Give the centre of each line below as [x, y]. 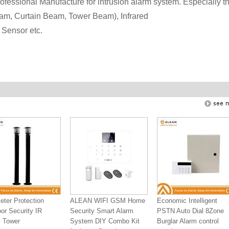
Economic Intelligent [187, 201]
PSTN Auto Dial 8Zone [190, 211]
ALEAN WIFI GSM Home [108, 201]
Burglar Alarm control [188, 221]
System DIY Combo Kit [105, 221]
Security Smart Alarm [102, 211]
